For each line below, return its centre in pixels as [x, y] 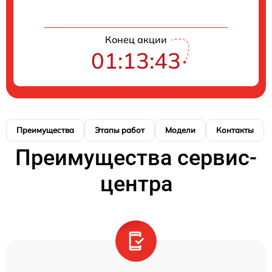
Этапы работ [120, 130]
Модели [180, 130]
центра [136, 184]
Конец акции [136, 40]
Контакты [235, 130]
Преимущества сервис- [136, 158]
